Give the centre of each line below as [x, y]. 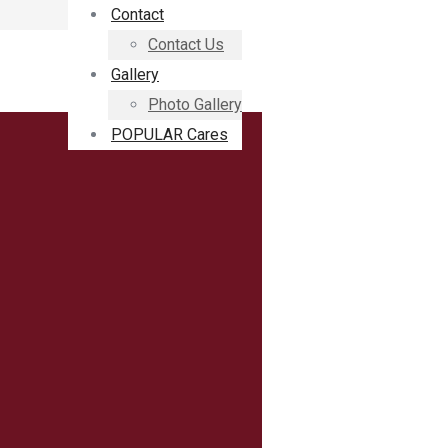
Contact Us [186, 44]
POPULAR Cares [169, 134]
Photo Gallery [195, 104]
